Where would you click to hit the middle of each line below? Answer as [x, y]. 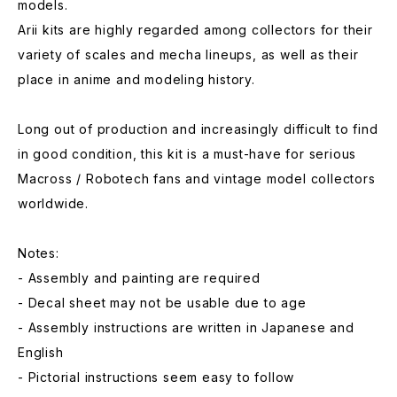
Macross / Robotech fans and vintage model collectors [197, 179]
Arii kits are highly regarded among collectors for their [195, 30]
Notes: [39, 253]
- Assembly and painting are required [139, 278]
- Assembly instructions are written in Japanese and [186, 327]
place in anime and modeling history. [136, 79]
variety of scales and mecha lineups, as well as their [188, 54]
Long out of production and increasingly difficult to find [198, 129]
